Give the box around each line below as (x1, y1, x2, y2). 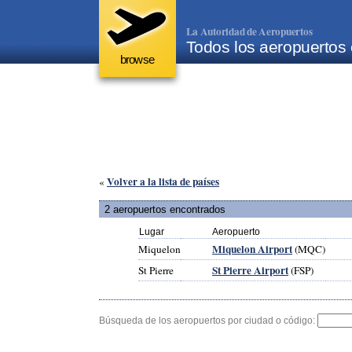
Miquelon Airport (212, 240, 292, 257)
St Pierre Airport (212, 262, 288, 278)
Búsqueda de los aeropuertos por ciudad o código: (99, 314, 317, 326)
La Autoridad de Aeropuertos (185, 24, 313, 39)
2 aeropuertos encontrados (104, 203, 225, 215)
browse (120, 53, 154, 66)
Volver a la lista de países (107, 174, 219, 190)
